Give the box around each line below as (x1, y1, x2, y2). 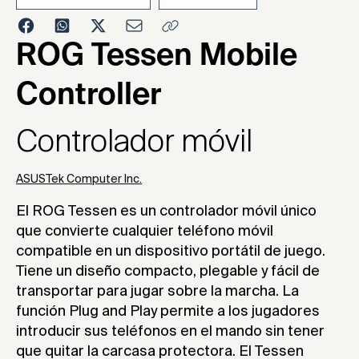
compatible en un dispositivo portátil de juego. (16, 244, 325, 260)
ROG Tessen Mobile (16, 42, 297, 73)
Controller (16, 81, 161, 112)
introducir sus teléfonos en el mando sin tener (16, 325, 325, 340)
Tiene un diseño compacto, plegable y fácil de (16, 264, 320, 280)
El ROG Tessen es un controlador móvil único (16, 204, 317, 220)
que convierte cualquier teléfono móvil (16, 224, 273, 240)
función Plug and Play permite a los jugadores (16, 305, 320, 320)
